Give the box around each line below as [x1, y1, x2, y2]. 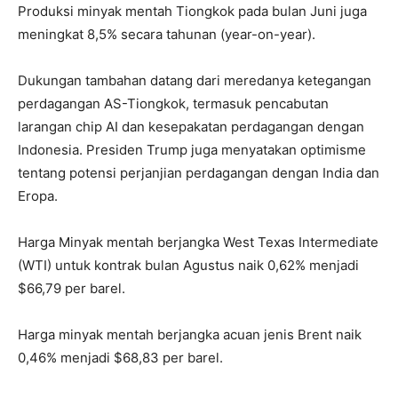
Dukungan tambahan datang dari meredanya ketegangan [18, 71, 371, 89]
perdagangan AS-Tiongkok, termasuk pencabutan [18, 94, 329, 112]
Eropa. [18, 187, 58, 204]
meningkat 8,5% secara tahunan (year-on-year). [18, 25, 315, 43]
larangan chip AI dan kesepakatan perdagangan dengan [18, 117, 364, 135]
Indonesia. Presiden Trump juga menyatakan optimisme [18, 140, 366, 158]
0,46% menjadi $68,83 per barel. [18, 348, 223, 366]
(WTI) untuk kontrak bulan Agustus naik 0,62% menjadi [18, 256, 359, 274]
